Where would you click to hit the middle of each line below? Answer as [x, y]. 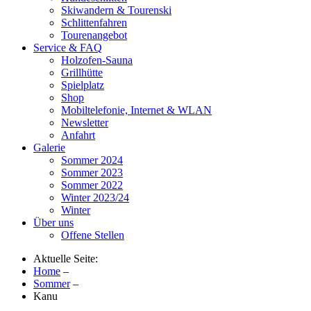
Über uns [53, 222]
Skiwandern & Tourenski [116, 10]
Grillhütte [82, 73]
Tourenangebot [94, 35]
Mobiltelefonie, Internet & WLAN [136, 110]
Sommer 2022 [92, 185]
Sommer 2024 [92, 160]
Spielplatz [83, 85]
